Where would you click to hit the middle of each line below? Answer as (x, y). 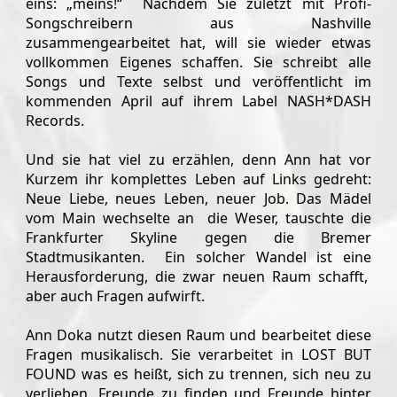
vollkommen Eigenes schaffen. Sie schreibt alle (198, 62)
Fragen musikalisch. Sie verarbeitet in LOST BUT (198, 354)
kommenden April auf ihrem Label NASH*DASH (198, 101)
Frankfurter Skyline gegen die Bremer (198, 237)
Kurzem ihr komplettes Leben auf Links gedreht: (198, 179)
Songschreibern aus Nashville (198, 23)
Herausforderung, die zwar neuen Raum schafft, (198, 276)
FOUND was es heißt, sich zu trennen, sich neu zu (198, 374)
